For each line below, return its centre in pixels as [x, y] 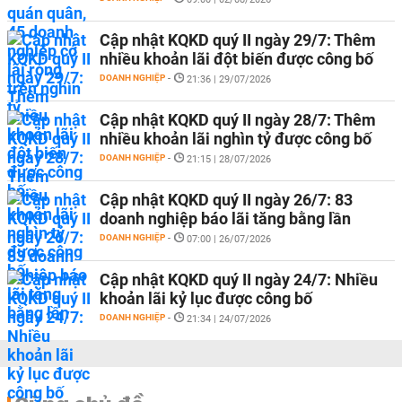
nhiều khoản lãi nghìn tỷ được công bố [236, 139]
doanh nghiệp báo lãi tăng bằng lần [225, 218]
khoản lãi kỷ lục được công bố [206, 298]
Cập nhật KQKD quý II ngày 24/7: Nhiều [239, 280]
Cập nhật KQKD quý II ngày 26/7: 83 [226, 200]
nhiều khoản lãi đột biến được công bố [236, 59]
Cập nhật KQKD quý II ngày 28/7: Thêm [238, 120]
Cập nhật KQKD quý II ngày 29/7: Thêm [238, 40]
